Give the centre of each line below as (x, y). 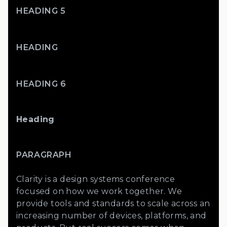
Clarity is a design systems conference (96, 179)
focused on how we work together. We (99, 191)
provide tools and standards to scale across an (113, 203)
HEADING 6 (41, 84)
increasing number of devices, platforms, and (111, 216)
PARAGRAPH (44, 155)
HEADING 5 (41, 11)
